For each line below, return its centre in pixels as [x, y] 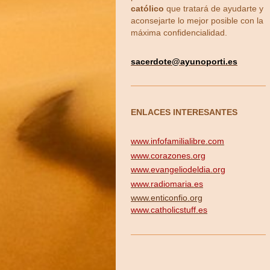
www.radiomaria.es [167, 184]
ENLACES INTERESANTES [184, 112]
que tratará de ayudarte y [214, 9]
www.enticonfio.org [167, 198]
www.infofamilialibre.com [177, 141]
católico [147, 9]
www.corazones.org [168, 155]
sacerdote [151, 61]
